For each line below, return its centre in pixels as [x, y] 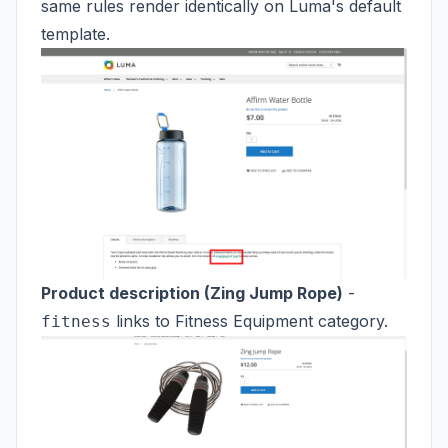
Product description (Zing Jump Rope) [192, 293]
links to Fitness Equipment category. [249, 321]
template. [75, 33]
